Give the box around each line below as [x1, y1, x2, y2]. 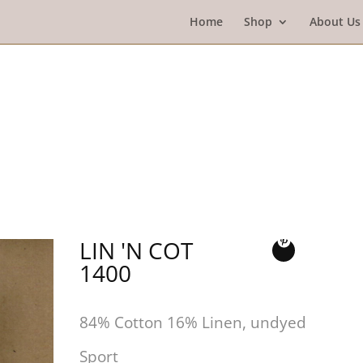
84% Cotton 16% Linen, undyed [79, 312, 307, 333]
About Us [309, 14, 361, 29]
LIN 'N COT [79, 235, 194, 266]
